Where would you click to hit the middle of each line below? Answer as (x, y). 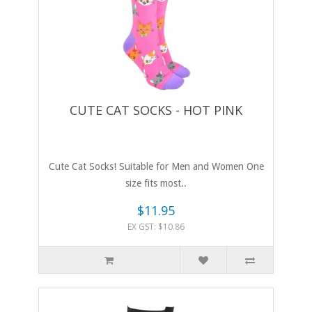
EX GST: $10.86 (156, 227)
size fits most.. (156, 184)
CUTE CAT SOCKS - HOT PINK (156, 110)
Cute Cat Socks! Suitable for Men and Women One (156, 167)
